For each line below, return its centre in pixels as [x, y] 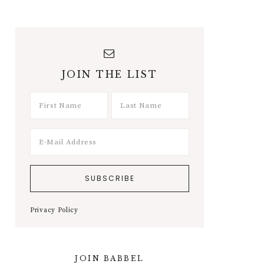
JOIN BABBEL [110, 258]
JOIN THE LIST [110, 74]
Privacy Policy [54, 210]
